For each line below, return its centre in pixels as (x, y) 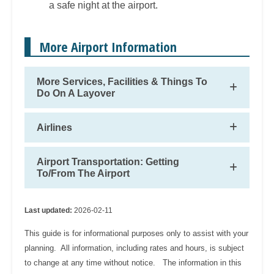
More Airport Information (108, 46)
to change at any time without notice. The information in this (133, 262)
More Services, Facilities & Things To (122, 81)
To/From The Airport (83, 173)
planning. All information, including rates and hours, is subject (134, 248)
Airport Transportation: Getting (108, 161)
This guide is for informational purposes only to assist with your (136, 233)
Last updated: (49, 210)
